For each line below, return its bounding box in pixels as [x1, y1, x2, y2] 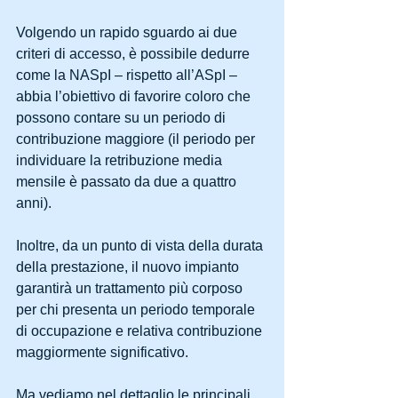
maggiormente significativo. [16, 345, 192, 360]
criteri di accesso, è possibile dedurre [16, 46, 253, 61]
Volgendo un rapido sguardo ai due [16, 25, 241, 40]
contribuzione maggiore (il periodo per [16, 131, 259, 147]
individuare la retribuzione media [16, 153, 226, 168]
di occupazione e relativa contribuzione [16, 323, 266, 338]
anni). [16, 195, 52, 211]
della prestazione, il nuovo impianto [16, 259, 243, 275]
